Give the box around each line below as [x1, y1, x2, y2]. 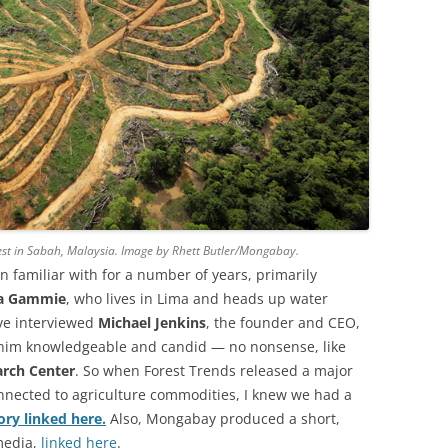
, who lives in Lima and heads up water [66, 289, 328, 309]
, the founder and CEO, [206, 313, 360, 333]
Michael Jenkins [98, 313, 206, 333]
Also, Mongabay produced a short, [106, 409, 340, 429]
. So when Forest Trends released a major [75, 361, 353, 381]
